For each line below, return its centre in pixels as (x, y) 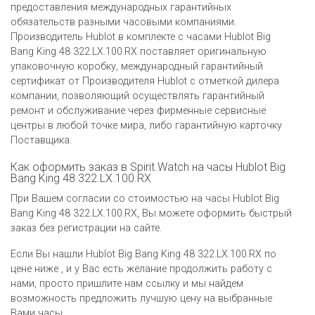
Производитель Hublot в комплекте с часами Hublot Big (141, 37)
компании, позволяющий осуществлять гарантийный (137, 96)
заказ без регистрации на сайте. (86, 228)
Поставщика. (41, 140)
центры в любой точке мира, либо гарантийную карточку (146, 125)
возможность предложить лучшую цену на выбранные (141, 298)
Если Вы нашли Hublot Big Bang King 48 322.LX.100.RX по (143, 254)
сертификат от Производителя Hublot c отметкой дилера (145, 81)
